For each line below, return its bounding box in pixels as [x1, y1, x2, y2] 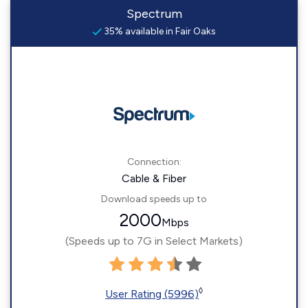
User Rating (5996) [105, 287, 199, 300]
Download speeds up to [101, 193, 207, 205]
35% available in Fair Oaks [102, 25, 216, 37]
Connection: [126, 156, 181, 168]
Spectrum [126, 6, 182, 21]
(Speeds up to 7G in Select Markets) [65, 234, 243, 247]
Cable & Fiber [122, 172, 186, 185]
